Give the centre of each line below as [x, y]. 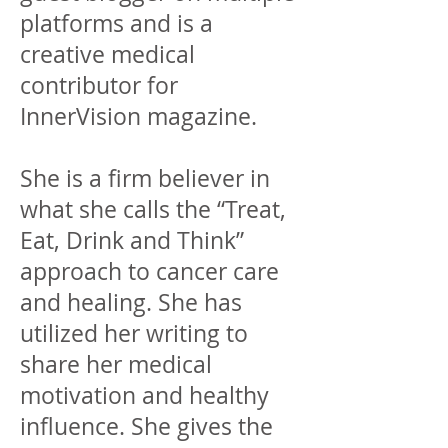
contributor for [99, 85]
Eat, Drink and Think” [132, 240]
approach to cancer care [149, 271]
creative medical [107, 54]
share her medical [116, 364]
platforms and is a [119, 23]
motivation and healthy [144, 395]
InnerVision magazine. [138, 116]
